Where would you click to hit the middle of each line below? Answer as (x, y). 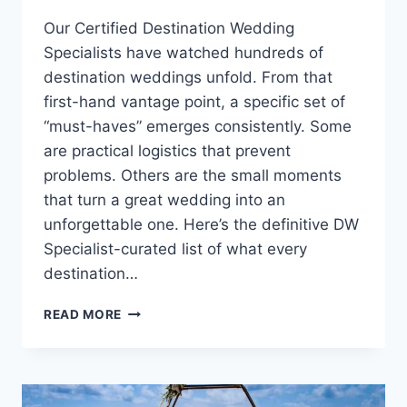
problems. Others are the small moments (193, 176)
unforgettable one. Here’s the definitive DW (201, 225)
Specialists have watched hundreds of (184, 53)
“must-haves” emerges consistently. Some (198, 127)
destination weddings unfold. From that (188, 78)
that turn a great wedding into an (164, 200)
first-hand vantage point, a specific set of (194, 102)
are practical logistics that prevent (167, 151)
